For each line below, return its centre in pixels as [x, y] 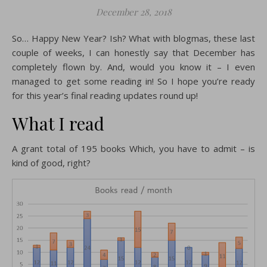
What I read [58, 123]
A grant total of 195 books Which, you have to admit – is [133, 148]
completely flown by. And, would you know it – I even [133, 67]
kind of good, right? [51, 163]
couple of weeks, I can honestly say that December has [133, 52]
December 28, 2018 [133, 12]
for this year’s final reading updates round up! [105, 95]
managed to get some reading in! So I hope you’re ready [133, 81]
